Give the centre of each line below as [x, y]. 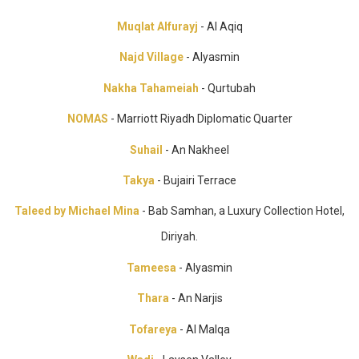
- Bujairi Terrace [196, 180]
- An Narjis [196, 298]
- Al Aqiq [220, 26]
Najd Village [151, 57]
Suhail [146, 149]
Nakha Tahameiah [151, 88]
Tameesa [151, 267]
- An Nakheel [196, 149]
